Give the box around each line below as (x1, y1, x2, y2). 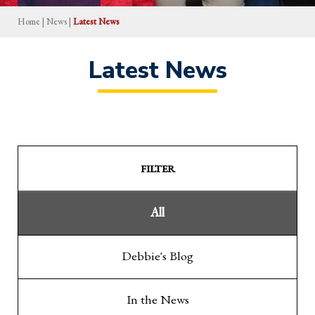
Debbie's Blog (122, 247, 193, 264)
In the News (126, 290, 189, 307)
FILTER (140, 161, 175, 175)
